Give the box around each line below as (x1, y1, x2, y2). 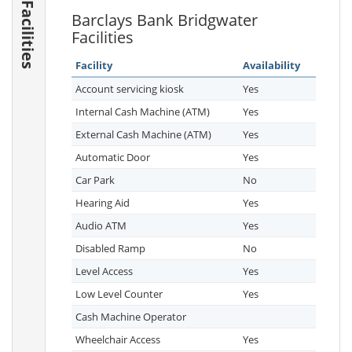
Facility (75, 58, 112, 72)
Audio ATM (75, 218, 126, 233)
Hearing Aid (75, 196, 130, 210)
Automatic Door (75, 150, 150, 164)
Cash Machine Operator (75, 310, 186, 324)
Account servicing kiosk (75, 82, 184, 96)
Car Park (75, 173, 115, 187)
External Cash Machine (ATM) (75, 127, 211, 141)
